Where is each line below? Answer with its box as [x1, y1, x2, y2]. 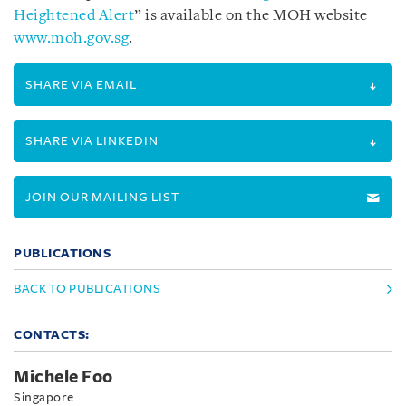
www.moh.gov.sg [14, 31, 129, 46]
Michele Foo [14, 368, 113, 386]
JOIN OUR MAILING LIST [25, 190, 179, 204]
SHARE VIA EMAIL [25, 78, 137, 92]
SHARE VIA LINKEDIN [25, 134, 159, 148]
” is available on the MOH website [134, 8, 368, 24]
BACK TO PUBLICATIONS [14, 282, 160, 295]
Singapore [14, 391, 74, 404]
